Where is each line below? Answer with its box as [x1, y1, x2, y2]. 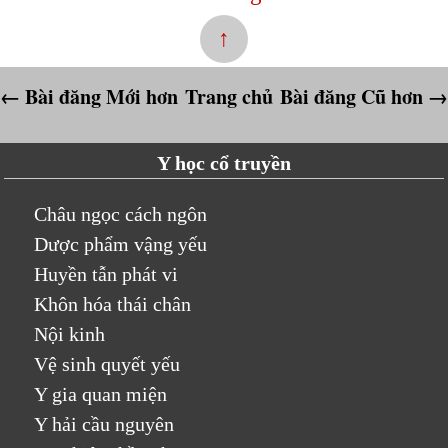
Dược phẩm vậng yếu [34, 232, 208, 255]
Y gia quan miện [34, 382, 168, 405]
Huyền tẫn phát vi [34, 262, 179, 285]
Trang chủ [185, 82, 273, 112]
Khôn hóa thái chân [34, 292, 192, 315]
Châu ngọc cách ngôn [34, 202, 208, 225]
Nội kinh [34, 322, 106, 345]
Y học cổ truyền [156, 151, 291, 174]
